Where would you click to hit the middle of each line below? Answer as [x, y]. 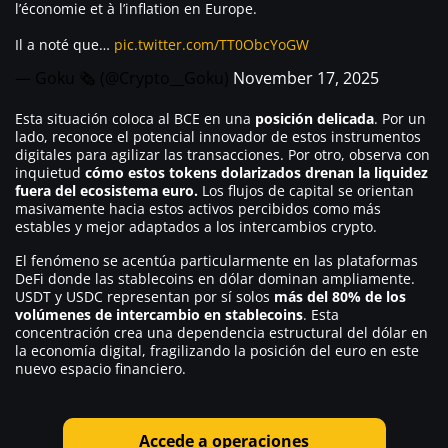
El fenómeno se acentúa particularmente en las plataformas [216, 260]
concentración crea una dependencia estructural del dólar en [221, 332]
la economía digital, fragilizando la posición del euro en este [217, 350]
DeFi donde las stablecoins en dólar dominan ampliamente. [215, 278]
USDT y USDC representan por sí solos [144, 296]
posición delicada [314, 118]
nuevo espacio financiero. [100, 368]
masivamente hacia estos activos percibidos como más [198, 208]
